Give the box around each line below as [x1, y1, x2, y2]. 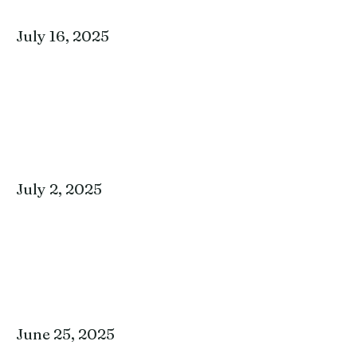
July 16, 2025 [16, 26, 109, 45]
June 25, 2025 [16, 324, 115, 343]
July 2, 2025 [16, 179, 102, 198]
